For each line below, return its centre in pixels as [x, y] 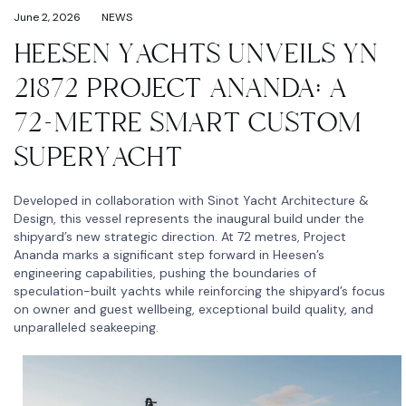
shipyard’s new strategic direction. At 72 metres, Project [180, 236]
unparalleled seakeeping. [86, 327]
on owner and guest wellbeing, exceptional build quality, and [193, 309]
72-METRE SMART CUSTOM [188, 122]
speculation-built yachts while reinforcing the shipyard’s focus [199, 290]
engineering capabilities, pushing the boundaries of [165, 272]
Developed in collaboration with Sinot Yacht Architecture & [191, 200]
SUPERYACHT [98, 157]
